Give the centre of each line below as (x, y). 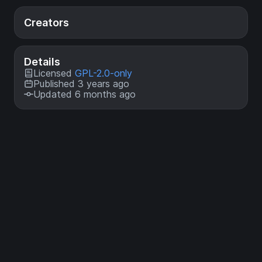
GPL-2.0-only (104, 73)
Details (42, 61)
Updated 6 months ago (85, 94)
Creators (46, 22)
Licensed (54, 73)
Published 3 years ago (81, 83)
